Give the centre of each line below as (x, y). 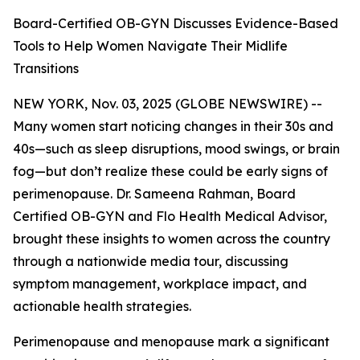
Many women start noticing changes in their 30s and (173, 126)
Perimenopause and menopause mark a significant (171, 342)
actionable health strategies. (102, 306)
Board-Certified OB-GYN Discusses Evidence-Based (176, 23)
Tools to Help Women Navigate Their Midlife (150, 46)
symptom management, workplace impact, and (160, 284)
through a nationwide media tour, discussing (151, 261)
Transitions (46, 68)
